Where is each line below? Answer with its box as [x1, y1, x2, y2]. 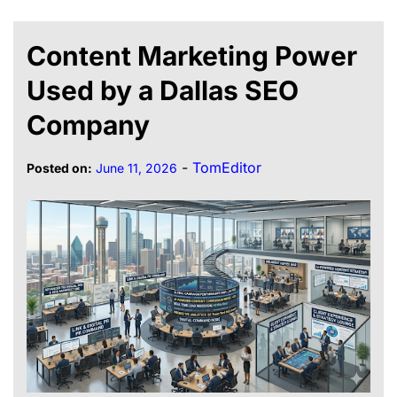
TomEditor [192, 159, 261, 177]
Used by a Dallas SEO [27, 74, 299, 107]
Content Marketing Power [27, 40, 357, 73]
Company [27, 109, 150, 142]
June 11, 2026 [96, 160, 177, 176]
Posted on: [27, 160, 92, 176]
